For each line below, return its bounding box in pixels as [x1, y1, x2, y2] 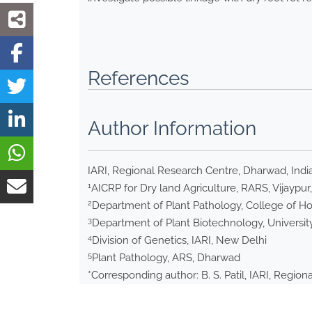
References [88, 67, 189, 91]
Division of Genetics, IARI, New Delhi [92, 234, 267, 247]
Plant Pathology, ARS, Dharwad [92, 251, 240, 265]
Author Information [88, 117, 256, 141]
